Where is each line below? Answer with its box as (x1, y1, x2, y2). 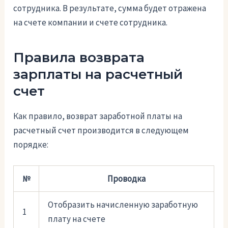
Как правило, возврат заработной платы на (13, 110, 183, 122)
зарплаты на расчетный (13, 66, 183, 83)
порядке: (13, 139, 49, 151)
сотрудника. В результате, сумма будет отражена (13, 3, 207, 14)
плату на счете (48, 213, 106, 225)
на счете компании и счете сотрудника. (13, 17, 168, 28)
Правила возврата (13, 49, 145, 66)
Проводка (107, 173, 146, 185)
